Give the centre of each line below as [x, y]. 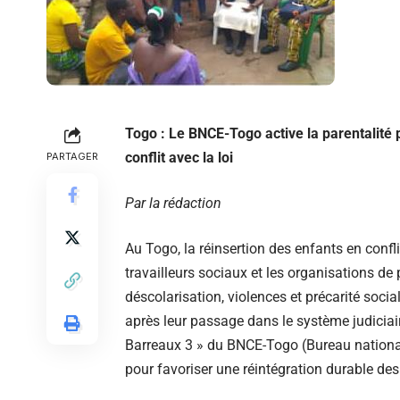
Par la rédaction [173, 203]
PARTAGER [72, 156]
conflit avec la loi [179, 158]
